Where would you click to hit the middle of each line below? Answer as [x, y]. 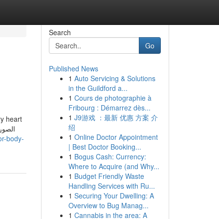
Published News [73, 68]
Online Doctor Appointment [116, 137]
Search [60, 32]
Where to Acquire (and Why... [114, 166]
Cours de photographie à [113, 98]
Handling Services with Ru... [111, 186]
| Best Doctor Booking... [105, 147]
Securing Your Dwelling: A [114, 196]
